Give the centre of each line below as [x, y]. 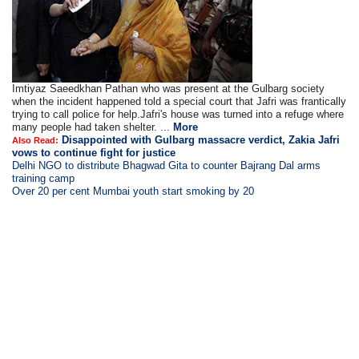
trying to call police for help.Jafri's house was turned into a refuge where [178, 114]
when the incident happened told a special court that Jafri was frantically [179, 101]
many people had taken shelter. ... [93, 127]
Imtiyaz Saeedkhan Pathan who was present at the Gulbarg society [169, 89]
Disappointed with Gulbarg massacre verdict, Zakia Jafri [201, 140]
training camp [44, 178]
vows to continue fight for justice [94, 153]
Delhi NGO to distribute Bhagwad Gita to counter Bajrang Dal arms [167, 165]
